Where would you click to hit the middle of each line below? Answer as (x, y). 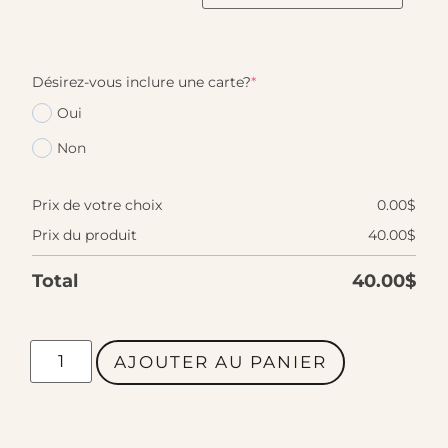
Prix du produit (84, 234)
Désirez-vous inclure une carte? (141, 81)
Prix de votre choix (97, 204)
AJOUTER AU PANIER (220, 361)
